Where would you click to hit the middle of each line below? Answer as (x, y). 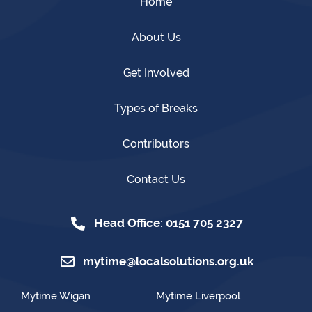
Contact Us (156, 180)
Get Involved (156, 73)
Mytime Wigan (56, 296)
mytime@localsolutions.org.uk (168, 262)
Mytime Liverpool (198, 296)
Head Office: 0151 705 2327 (168, 223)
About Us (156, 38)
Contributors (156, 144)
